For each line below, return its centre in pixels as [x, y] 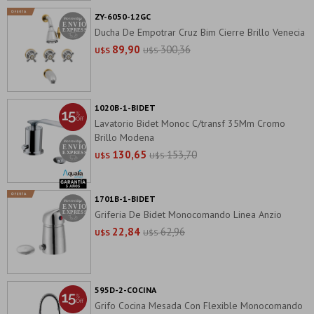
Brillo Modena [124, 137]
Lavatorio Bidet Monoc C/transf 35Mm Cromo [190, 123]
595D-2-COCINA [125, 290]
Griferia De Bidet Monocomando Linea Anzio [188, 214]
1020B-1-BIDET [125, 108]
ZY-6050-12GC [123, 16]
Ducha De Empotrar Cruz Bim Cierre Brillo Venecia [200, 32]
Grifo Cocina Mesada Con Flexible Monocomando [199, 306]
